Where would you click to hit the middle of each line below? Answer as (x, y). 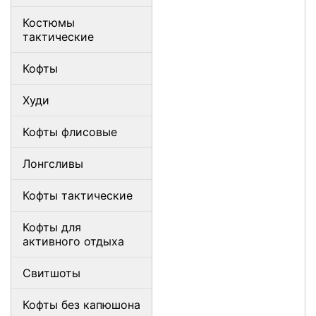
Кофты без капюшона (81, 305)
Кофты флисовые (70, 132)
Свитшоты (51, 273)
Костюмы (49, 23)
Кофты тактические (78, 195)
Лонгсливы (53, 164)
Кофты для (52, 227)
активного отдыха (73, 241)
